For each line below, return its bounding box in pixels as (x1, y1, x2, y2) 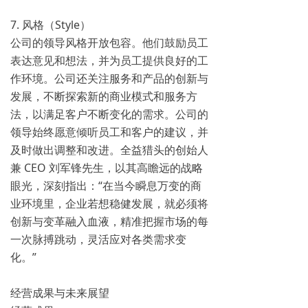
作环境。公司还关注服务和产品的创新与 (10, 71, 208, 86)
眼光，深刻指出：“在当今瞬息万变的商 (10, 178, 201, 193)
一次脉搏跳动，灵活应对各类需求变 (10, 232, 186, 247)
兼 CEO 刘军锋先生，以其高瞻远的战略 (10, 160, 203, 175)
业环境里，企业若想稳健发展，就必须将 (10, 196, 208, 211)
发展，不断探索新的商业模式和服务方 (10, 89, 197, 104)
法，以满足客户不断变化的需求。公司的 (10, 107, 208, 122)
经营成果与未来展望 (10, 285, 109, 300)
